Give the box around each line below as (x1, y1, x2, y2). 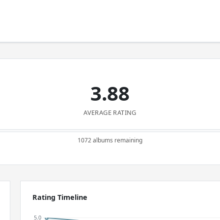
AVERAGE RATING (83, 108, 137, 117)
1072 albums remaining (78, 136, 142, 144)
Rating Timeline (32, 192, 88, 202)
